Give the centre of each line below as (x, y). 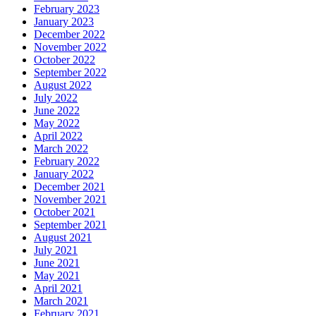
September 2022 (70, 73)
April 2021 (58, 288)
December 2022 (69, 35)
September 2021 (70, 225)
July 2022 (56, 98)
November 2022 (70, 47)
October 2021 (65, 212)
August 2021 (63, 238)
